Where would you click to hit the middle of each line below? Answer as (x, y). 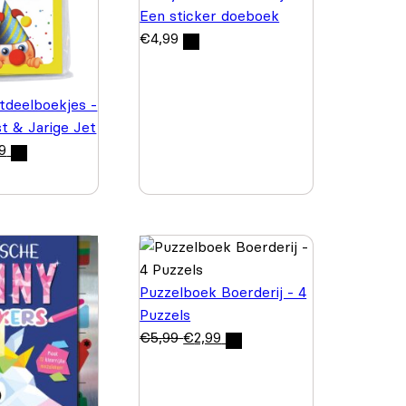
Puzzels (165, 315)
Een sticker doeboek (210, 15)
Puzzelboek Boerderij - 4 (223, 292)
